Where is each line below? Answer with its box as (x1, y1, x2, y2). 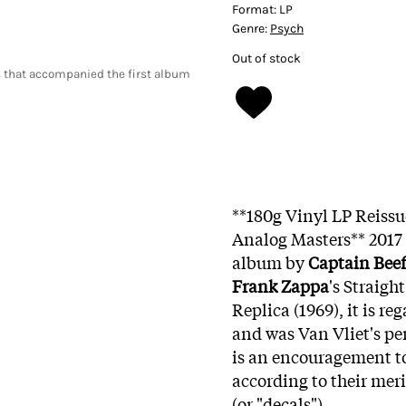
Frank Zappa (232, 273, 329, 297)
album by (232, 249, 308, 274)
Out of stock (232, 50, 301, 66)
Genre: (232, 20, 270, 36)
